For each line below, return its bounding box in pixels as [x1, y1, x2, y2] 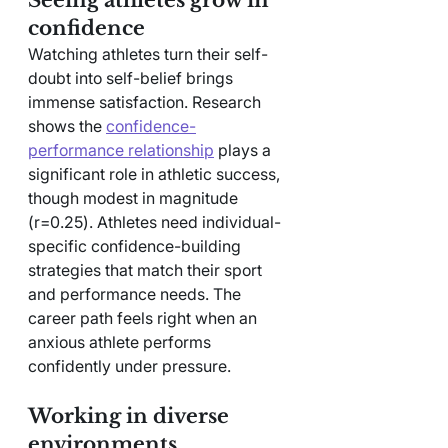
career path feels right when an [28, 307, 261, 328]
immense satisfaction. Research [28, 91, 265, 112]
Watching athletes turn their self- [28, 43, 268, 64]
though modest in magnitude [28, 187, 242, 208]
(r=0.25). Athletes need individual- [28, 211, 281, 232]
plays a [214, 139, 275, 160]
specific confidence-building [28, 235, 245, 256]
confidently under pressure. [28, 355, 231, 376]
